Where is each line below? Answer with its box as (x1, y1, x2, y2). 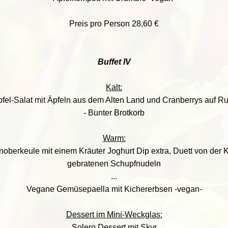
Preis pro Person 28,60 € (69, 19, 159, 28)
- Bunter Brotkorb (83, 108, 145, 117)
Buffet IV (97, 58, 131, 66)
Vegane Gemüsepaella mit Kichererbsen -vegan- (26, 185, 202, 193)
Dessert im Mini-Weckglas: (66, 210, 162, 219)
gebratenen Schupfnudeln (67, 159, 161, 168)
